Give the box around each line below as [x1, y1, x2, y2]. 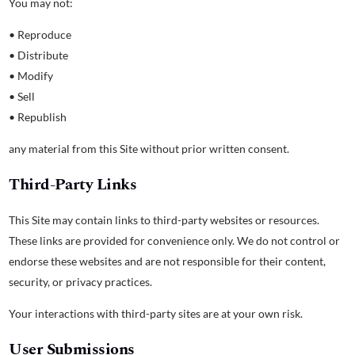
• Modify [9, 68, 54, 82]
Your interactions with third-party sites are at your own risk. [9, 306, 303, 320]
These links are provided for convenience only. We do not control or [9, 233, 341, 247]
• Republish [9, 109, 67, 124]
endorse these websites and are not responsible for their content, [9, 254, 326, 268]
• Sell [9, 89, 36, 103]
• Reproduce [9, 27, 72, 41]
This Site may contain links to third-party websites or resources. [9, 212, 320, 227]
